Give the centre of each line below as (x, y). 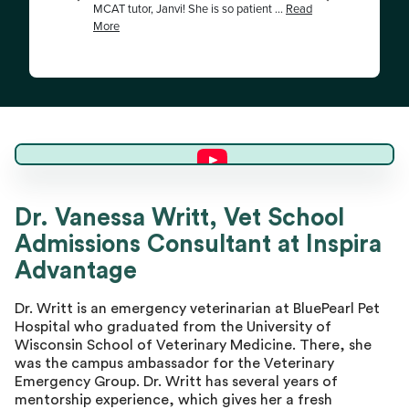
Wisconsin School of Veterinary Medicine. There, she (193, 345)
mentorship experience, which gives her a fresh (173, 399)
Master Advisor (83, 246)
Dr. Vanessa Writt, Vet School (179, 218)
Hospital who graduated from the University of (173, 326)
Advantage (76, 271)
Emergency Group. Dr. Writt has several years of (176, 381)
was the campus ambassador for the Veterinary (174, 363)
